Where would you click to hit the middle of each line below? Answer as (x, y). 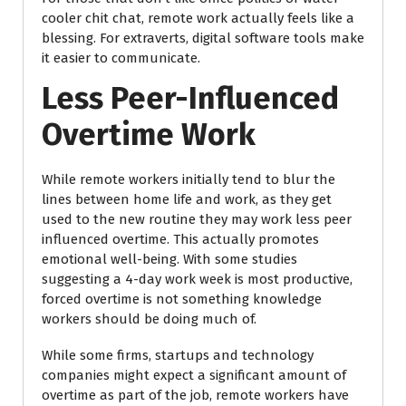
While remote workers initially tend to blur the (188, 179)
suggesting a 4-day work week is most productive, (197, 279)
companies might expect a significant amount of (194, 375)
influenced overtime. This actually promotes (180, 239)
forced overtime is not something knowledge (182, 299)
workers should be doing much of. (149, 319)
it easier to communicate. (121, 58)
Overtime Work (149, 135)
